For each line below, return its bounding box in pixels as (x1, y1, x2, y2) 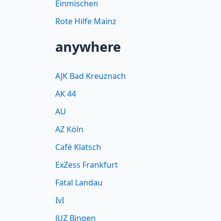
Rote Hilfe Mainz (55, 16, 116, 27)
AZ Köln (55, 124, 83, 135)
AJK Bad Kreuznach (55, 71, 126, 82)
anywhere (55, 37, 121, 56)
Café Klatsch (55, 142, 101, 153)
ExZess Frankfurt (55, 159, 118, 171)
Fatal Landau (55, 177, 103, 188)
